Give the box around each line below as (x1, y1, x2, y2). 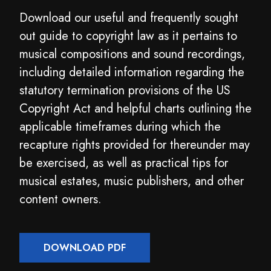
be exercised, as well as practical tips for (19, 154, 228, 172)
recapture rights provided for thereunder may (19, 136, 250, 154)
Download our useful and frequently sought (19, 9, 238, 27)
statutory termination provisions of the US (19, 82, 230, 100)
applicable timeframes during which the (19, 118, 221, 136)
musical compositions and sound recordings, (19, 45, 245, 64)
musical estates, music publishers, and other (19, 172, 244, 191)
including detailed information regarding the (19, 64, 244, 82)
